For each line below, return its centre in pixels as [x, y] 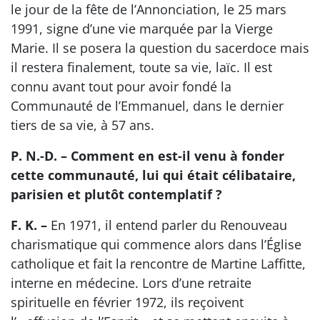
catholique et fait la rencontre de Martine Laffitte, [158, 264]
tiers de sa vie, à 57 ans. [82, 125]
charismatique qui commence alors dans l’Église [156, 245]
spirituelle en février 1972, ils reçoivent [127, 302]
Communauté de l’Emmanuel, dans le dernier [147, 106]
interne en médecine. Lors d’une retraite [131, 283]
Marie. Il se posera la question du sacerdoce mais [160, 48]
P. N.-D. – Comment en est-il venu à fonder [147, 156]
